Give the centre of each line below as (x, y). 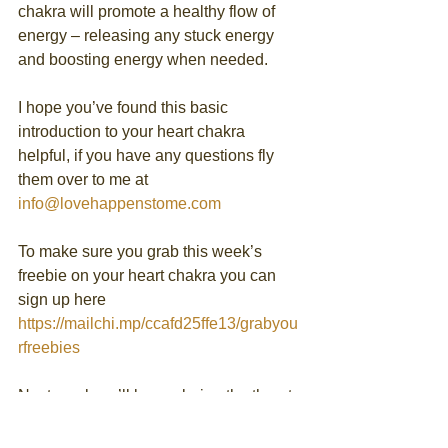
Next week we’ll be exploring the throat (157, 396)
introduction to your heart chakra (133, 132)
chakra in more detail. (94, 420)
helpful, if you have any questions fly (148, 156)
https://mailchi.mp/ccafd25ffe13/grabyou (158, 324)
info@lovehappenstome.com (119, 204)
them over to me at (85, 180)
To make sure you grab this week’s (142, 252)
